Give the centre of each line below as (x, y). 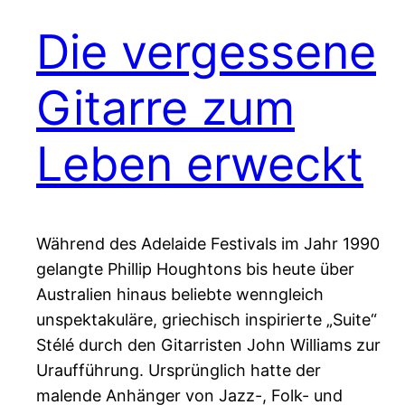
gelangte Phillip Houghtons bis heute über (195, 269)
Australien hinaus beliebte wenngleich (180, 295)
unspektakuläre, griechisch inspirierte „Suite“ (207, 320)
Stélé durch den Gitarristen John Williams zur (208, 345)
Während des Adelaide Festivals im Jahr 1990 (208, 244)
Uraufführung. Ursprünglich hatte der (179, 371)
